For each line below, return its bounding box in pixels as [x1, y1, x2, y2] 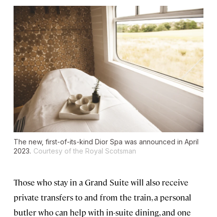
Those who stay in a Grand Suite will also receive [14, 177, 188, 188]
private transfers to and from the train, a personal [14, 192, 191, 203]
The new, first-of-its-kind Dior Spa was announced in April [14, 138, 199, 146]
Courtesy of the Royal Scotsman [33, 147, 136, 155]
